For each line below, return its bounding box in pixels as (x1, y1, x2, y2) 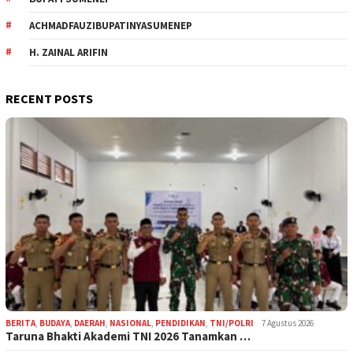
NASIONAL (110, 317, 151, 329)
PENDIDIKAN (155, 317, 206, 329)
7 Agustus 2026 (262, 317, 314, 329)
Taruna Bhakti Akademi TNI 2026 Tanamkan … (6, 328, 251, 344)
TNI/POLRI (210, 317, 254, 329)
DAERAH (74, 317, 106, 329)
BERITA (6, 317, 35, 329)
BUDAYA (39, 317, 70, 329)
